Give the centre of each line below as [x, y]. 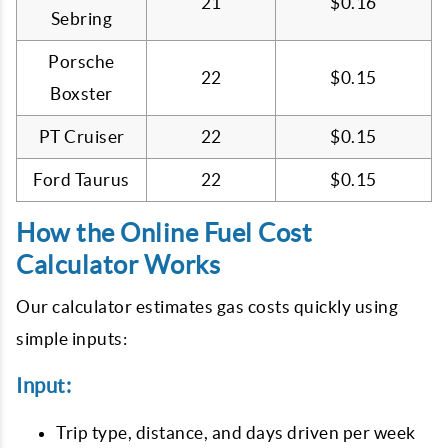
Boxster [81, 93]
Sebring [81, 18]
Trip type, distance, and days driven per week [236, 432]
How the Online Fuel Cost [164, 233]
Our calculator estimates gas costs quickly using [207, 306]
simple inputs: [71, 338]
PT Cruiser [81, 136]
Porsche [81, 61]
